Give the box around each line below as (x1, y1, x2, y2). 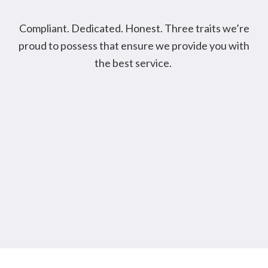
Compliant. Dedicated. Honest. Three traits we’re (19, 22, 249, 35)
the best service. (95, 56, 173, 69)
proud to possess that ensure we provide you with (19, 39, 249, 52)
